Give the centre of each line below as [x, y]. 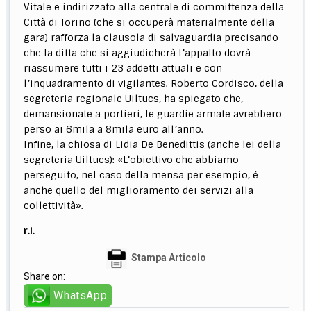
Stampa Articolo [168, 258]
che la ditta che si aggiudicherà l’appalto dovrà [137, 53]
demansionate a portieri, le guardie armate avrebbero [153, 114]
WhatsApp [81, 296]
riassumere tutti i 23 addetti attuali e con [123, 68]
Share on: [45, 277]
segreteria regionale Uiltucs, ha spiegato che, [134, 99]
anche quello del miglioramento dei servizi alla [139, 191]
